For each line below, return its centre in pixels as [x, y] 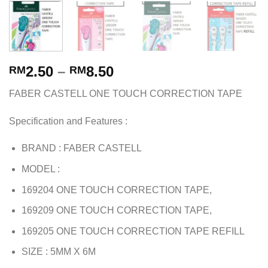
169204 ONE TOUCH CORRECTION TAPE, [116, 190]
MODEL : [40, 169]
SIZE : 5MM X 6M [58, 252]
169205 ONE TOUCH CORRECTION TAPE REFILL [133, 231]
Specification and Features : [68, 121]
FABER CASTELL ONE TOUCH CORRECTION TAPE [126, 93]
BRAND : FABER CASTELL [81, 148]
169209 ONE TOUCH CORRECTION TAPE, [116, 211]
